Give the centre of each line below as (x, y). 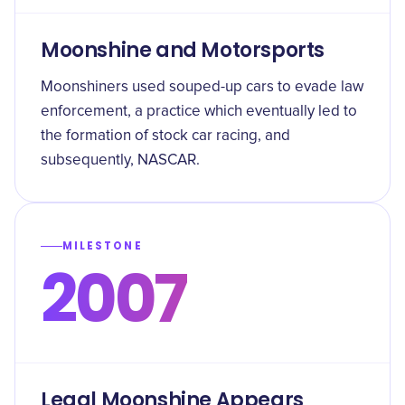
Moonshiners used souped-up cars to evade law (202, 87)
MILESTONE (103, 246)
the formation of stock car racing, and (165, 136)
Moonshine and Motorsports (183, 50)
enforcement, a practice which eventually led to (199, 112)
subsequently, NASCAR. (120, 160)
